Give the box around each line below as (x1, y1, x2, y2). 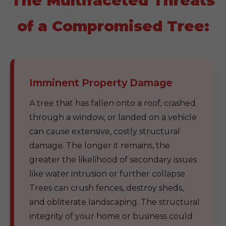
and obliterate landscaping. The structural (29, 197, 200, 207)
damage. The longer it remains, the (29, 141, 170, 150)
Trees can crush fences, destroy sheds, (29, 183, 184, 193)
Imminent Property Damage (29, 77, 173, 89)
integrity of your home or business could (29, 211, 193, 221)
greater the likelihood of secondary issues (29, 155, 197, 164)
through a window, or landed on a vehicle (29, 112, 197, 122)
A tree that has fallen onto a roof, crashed (29, 98, 196, 108)
